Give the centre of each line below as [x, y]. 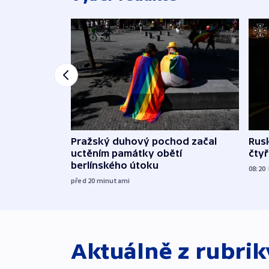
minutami [113, 181]
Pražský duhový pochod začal [144, 141]
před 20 [84, 181]
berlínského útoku [115, 165]
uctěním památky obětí [126, 153]
